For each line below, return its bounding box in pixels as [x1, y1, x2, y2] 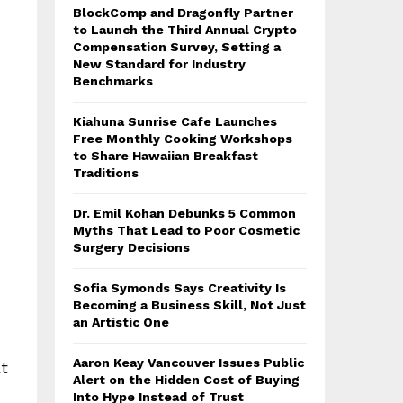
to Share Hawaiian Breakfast [73, 148, 258, 163]
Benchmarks [73, 74, 153, 88]
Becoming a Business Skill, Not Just [73, 298, 306, 312]
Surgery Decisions [73, 240, 190, 255]
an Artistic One [73, 315, 169, 329]
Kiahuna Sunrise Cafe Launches [73, 114, 277, 129]
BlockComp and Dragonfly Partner [73, 5, 293, 20]
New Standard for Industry [73, 57, 246, 71]
